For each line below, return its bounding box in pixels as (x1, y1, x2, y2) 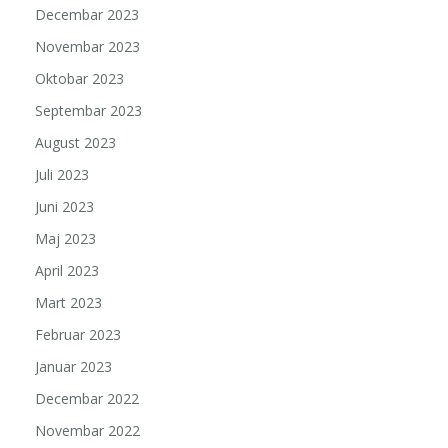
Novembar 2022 (35, 421, 140, 441)
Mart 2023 (35, 293, 102, 313)
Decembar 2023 (35, 5, 139, 25)
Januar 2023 (35, 357, 112, 377)
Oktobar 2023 (35, 69, 124, 89)
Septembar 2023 (35, 101, 142, 121)
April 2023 (35, 261, 99, 281)
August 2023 (35, 133, 116, 153)
